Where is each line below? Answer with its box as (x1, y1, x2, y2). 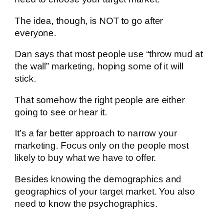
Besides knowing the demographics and (15, 174, 182, 184)
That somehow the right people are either (15, 94, 185, 105)
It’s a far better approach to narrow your (15, 128, 177, 139)
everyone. (15, 27, 57, 38)
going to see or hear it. (15, 107, 107, 117)
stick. (15, 73, 36, 84)
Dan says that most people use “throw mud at (15, 49, 203, 60)
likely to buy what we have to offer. (15, 153, 156, 163)
